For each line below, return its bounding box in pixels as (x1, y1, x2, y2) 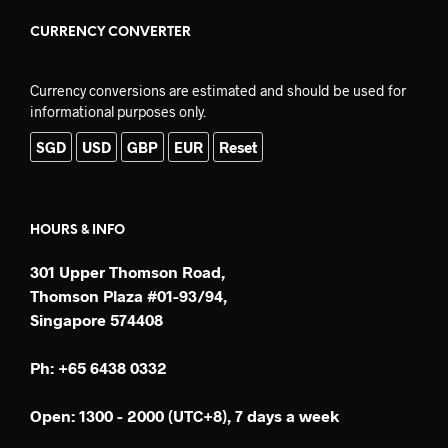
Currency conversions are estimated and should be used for (30, 82, 406, 100)
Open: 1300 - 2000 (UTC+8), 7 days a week (30, 406, 339, 426)
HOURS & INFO (30, 224, 125, 238)
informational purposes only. (30, 103, 206, 121)
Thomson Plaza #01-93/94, (30, 286, 227, 306)
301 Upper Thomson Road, (30, 262, 225, 282)
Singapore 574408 (30, 310, 163, 330)
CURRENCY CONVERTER (30, 26, 191, 40)
